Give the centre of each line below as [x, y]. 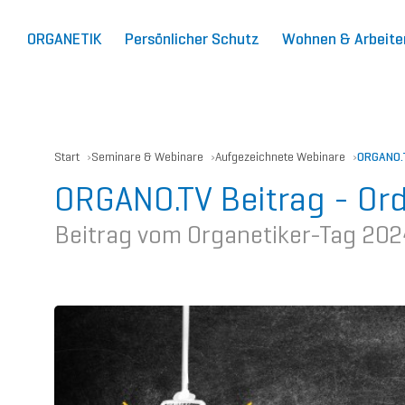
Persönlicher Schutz [192, 39]
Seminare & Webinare [147, 157]
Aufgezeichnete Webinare [280, 157]
